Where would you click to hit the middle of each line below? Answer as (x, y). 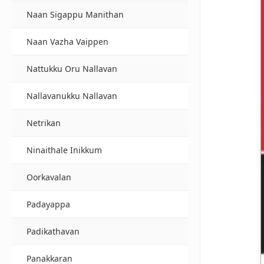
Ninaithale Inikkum (64, 150)
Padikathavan (53, 231)
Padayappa (48, 204)
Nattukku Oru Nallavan (72, 69)
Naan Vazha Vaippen (67, 42)
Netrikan (44, 123)
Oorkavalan (49, 177)
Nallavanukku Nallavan (72, 96)
